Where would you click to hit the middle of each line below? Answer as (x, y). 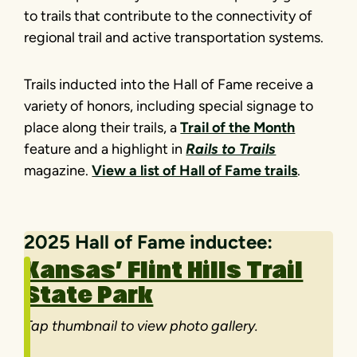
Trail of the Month (238, 127)
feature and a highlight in (105, 149)
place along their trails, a (102, 127)
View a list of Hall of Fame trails (195, 170)
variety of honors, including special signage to (169, 106)
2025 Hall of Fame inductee (146, 241)
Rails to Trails (231, 149)
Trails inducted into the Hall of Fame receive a (169, 84)
